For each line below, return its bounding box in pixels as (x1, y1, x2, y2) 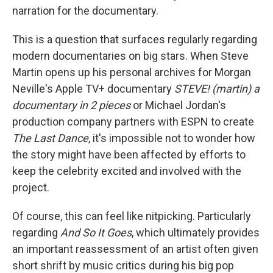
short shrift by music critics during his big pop (12, 259, 234, 272)
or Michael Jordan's (130, 99, 226, 112)
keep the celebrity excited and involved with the (12, 165, 241, 177)
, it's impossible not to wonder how (88, 132, 255, 144)
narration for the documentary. (12, 4, 158, 17)
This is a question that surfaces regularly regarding (12, 33, 257, 46)
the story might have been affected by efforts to (12, 148, 246, 161)
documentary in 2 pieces (12, 99, 130, 112)
